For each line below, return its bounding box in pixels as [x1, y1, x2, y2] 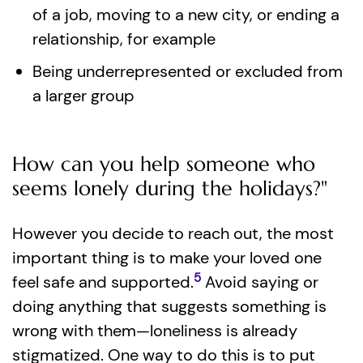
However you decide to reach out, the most [12, 223, 334, 244]
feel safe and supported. [12, 271, 194, 293]
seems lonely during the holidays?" [12, 176, 327, 201]
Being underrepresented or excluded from [32, 61, 343, 82]
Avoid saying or [201, 271, 318, 293]
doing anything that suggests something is [12, 296, 327, 317]
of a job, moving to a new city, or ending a [32, 4, 340, 25]
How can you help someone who [12, 152, 315, 177]
